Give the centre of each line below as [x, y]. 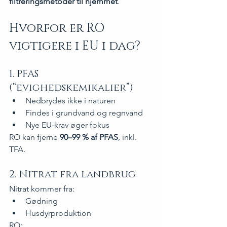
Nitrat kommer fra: [42, 189]
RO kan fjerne [34, 137]
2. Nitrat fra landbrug [72, 175]
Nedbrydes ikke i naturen [70, 101]
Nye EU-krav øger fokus [67, 125]
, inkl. [128, 137]
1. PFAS [25, 74]
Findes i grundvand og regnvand [84, 113]
